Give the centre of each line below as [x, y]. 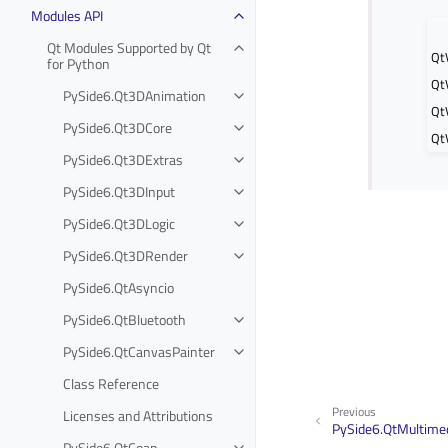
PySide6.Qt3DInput [119, 191]
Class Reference [111, 383]
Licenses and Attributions [138, 415]
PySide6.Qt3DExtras [123, 159]
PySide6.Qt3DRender [125, 255]
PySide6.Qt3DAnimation [134, 95]
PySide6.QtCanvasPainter [139, 351]
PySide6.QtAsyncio [118, 287]
